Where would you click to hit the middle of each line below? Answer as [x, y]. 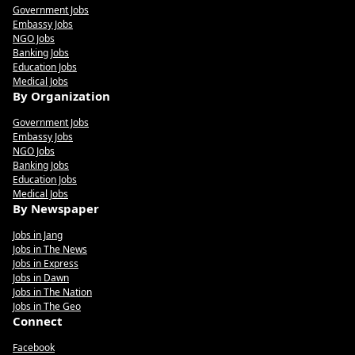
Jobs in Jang [38, 235]
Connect [38, 321]
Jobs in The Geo [47, 306]
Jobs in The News [50, 249]
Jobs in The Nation [52, 292]
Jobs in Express [46, 263]
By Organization [61, 96]
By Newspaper [56, 208]
